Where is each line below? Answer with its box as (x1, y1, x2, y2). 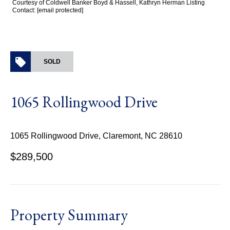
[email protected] (37, 7, 83, 14)
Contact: (12, 7, 37, 14)
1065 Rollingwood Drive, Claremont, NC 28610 (10, 131, 182, 140)
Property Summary (10, 205, 128, 225)
